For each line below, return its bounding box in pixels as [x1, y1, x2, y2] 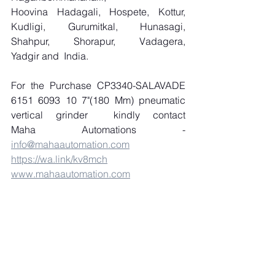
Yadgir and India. [11, 50, 88, 62]
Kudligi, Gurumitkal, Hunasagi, [11, 20, 185, 33]
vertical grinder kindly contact [11, 109, 185, 121]
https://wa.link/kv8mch [11, 153, 107, 165]
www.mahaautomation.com [11, 168, 130, 180]
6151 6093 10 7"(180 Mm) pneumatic [11, 94, 185, 106]
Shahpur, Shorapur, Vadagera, [11, 35, 185, 47]
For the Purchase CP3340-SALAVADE [11, 79, 185, 91]
